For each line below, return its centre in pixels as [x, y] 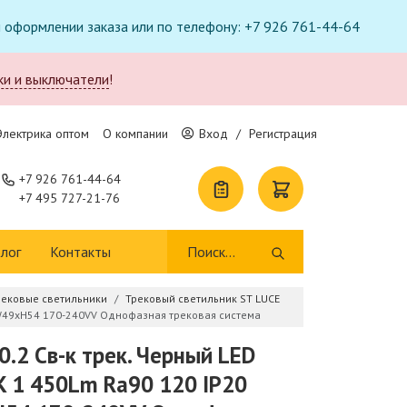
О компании [135, 134]
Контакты [80, 252]
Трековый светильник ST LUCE [203, 298]
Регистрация [283, 134]
